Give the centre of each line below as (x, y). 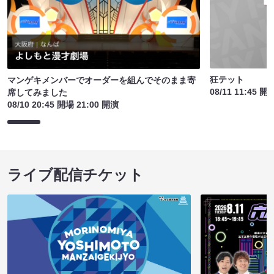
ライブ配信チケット (76, 175)
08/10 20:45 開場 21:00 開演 (63, 105)
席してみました (37, 93)
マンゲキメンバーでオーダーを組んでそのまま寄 (102, 80)
